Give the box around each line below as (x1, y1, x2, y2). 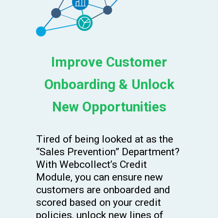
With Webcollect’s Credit (36, 159, 147, 171)
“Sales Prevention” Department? (36, 146, 180, 158)
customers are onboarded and (36, 184, 170, 196)
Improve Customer (51, 54, 167, 71)
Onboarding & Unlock (44, 76, 174, 93)
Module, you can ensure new (36, 171, 163, 183)
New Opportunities (52, 99, 166, 115)
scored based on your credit (36, 197, 161, 209)
